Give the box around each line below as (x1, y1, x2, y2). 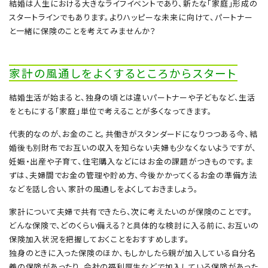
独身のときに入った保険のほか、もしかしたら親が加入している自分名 (9, 246, 256, 258)
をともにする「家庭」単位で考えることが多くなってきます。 (9, 105, 212, 117)
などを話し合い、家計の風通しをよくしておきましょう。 (9, 182, 199, 194)
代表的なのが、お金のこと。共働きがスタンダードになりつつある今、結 (9, 127, 258, 139)
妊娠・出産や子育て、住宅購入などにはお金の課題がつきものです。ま (9, 155, 254, 167)
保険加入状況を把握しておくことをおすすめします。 (9, 233, 190, 245)
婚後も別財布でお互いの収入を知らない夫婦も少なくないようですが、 (9, 141, 257, 153)
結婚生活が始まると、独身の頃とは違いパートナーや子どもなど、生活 (9, 91, 255, 103)
